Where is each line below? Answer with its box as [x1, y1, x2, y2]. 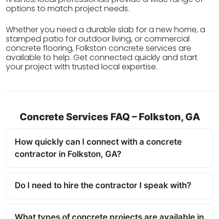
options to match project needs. [6, 3, 130, 15]
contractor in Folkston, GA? [15, 149, 121, 159]
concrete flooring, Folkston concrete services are [6, 43, 191, 54]
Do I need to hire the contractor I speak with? [15, 180, 191, 191]
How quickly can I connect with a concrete [15, 137, 182, 147]
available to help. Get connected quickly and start [6, 52, 197, 64]
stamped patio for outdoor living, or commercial [6, 33, 190, 45]
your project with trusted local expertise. [6, 61, 157, 73]
